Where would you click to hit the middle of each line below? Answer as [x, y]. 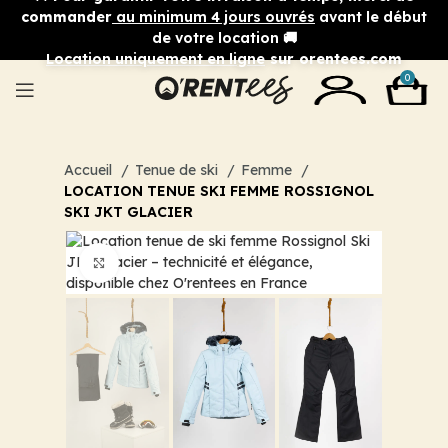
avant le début [371, 16]
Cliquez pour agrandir [193, 262]
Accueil [90, 170]
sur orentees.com [333, 58]
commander [66, 16]
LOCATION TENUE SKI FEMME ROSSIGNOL [219, 191]
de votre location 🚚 [224, 37]
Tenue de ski [178, 170]
